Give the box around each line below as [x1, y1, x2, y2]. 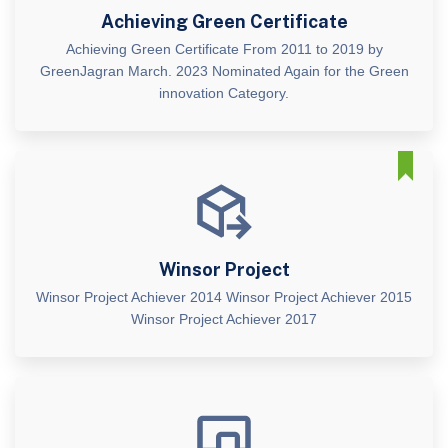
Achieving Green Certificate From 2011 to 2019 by [65, 40, 383, 57]
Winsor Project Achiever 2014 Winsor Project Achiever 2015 [36, 288, 412, 305]
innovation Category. [159, 84, 289, 101]
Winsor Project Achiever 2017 [131, 310, 317, 327]
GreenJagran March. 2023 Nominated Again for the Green [39, 62, 409, 79]
